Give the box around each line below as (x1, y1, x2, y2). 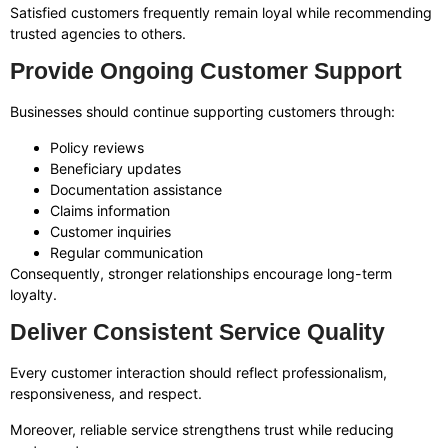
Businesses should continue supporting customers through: (10, 103, 395, 121)
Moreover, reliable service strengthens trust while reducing (10, 420, 394, 438)
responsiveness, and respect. (10, 385, 202, 403)
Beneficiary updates (50, 159, 181, 177)
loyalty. (10, 285, 57, 303)
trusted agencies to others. (10, 25, 186, 43)
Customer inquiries (50, 222, 171, 240)
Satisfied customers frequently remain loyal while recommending (10, 4, 432, 22)
